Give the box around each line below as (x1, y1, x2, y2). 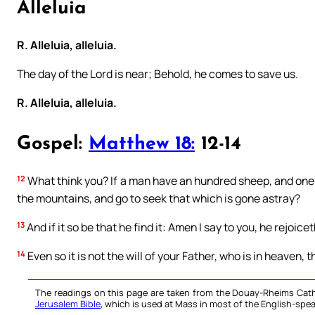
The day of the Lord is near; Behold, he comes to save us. (17, 66, 298, 82)
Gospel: (17, 134, 89, 154)
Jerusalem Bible (35, 297, 101, 311)
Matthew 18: (89, 134, 195, 154)
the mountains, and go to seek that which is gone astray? (17, 191, 300, 207)
